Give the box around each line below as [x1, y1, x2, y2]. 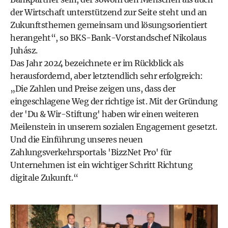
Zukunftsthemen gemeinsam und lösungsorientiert [10, 20, 207, 30]
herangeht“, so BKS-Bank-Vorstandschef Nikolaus [10, 33, 206, 43]
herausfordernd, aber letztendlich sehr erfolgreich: [10, 71, 203, 81]
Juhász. [10, 45, 38, 55]
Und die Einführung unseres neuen [10, 134, 142, 145]
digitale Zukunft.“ [10, 173, 78, 183]
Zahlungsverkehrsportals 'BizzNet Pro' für [10, 147, 172, 157]
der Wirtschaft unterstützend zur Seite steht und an [10, 7, 207, 17]
